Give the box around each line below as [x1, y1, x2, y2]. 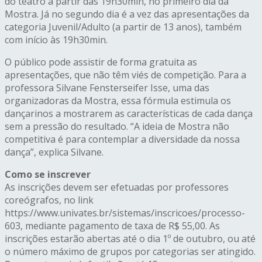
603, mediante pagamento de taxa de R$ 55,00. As [5, 219, 220, 233]
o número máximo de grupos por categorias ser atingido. [5, 245, 256, 258]
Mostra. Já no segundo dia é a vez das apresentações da [5, 8, 249, 21]
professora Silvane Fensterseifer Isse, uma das [5, 81, 209, 95]
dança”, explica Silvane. [5, 146, 104, 159]
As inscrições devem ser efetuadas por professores [5, 181, 229, 194]
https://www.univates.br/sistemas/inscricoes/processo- [5, 206, 245, 220]
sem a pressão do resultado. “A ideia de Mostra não [5, 120, 229, 133]
